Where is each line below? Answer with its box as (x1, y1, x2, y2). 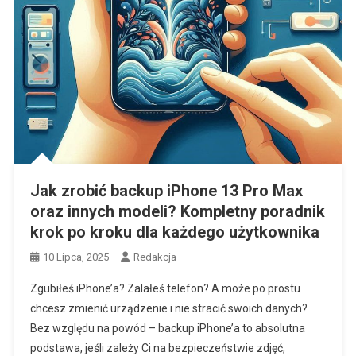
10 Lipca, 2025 (42, 251, 109, 264)
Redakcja (133, 251, 176, 264)
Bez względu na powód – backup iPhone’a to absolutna (29, 322, 305, 335)
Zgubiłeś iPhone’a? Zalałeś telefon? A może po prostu (29, 282, 300, 296)
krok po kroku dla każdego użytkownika (29, 222, 319, 242)
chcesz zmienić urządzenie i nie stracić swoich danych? (29, 302, 308, 315)
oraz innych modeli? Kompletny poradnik (29, 202, 325, 222)
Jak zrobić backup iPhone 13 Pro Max (29, 181, 303, 201)
